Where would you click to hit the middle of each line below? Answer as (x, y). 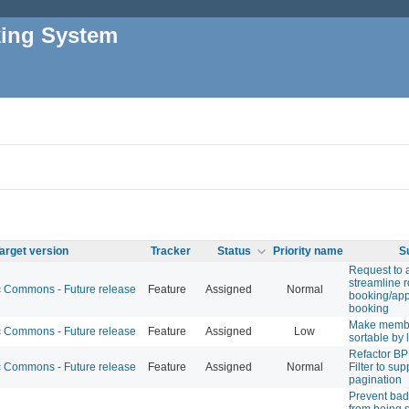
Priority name (308, 251)
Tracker (170, 251)
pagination (375, 379)
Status (234, 251)
